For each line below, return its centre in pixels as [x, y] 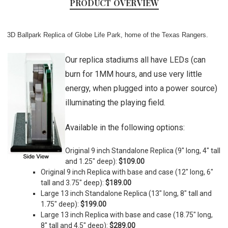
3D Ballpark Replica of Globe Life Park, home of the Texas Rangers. [108, 35]
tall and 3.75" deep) [72, 182]
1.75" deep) [59, 204]
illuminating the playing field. [115, 102]
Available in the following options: [125, 127]
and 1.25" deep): [92, 161]
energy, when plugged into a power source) [141, 88]
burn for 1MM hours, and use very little [134, 74]
